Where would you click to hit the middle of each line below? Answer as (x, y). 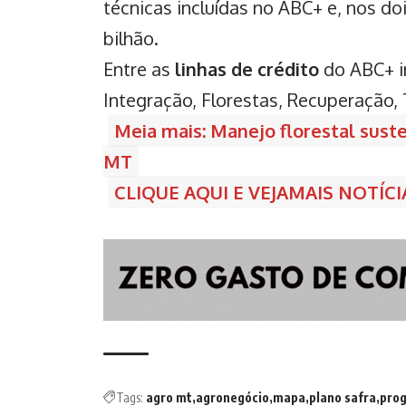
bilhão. (131, 38)
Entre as (139, 68)
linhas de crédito (247, 68)
